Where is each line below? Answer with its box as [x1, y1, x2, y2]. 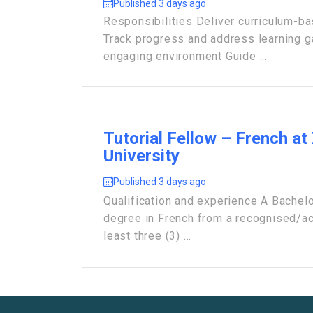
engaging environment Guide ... [103, 50, 268, 63]
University [103, 146, 180, 166]
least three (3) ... [103, 228, 192, 242]
